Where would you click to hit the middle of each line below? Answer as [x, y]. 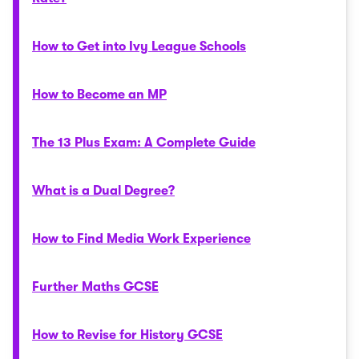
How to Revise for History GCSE [127, 335]
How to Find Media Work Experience [141, 239]
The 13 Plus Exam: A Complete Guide [144, 143]
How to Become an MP [99, 95]
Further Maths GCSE [95, 287]
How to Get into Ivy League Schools [139, 46]
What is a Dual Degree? [103, 191]
